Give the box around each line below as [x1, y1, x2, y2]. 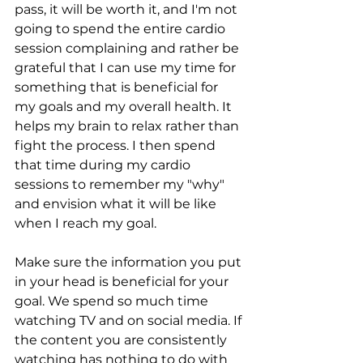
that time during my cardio [15, 156, 194, 173]
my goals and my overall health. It [15, 98, 235, 114]
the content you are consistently [15, 331, 230, 348]
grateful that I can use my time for [15, 59, 239, 75]
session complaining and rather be [15, 40, 242, 56]
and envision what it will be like [15, 195, 220, 211]
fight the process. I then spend [15, 137, 219, 153]
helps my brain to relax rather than [15, 117, 242, 134]
